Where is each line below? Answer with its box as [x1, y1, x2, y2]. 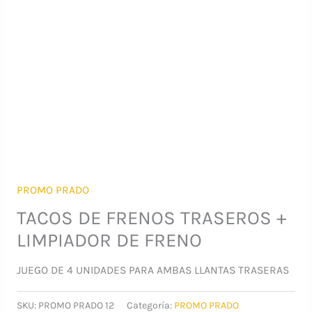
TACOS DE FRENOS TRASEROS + [16, 206, 286, 229]
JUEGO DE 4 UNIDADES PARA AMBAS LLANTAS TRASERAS [16, 264, 289, 277]
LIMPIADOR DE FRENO [16, 228, 202, 251]
